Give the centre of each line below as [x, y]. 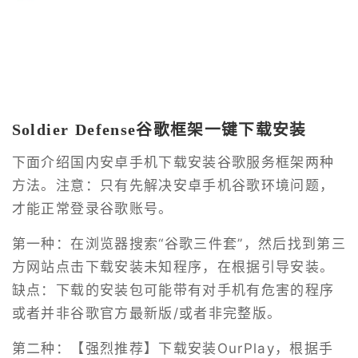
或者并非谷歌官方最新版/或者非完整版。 [147, 314]
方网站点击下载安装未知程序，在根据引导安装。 [173, 267]
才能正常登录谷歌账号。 [92, 209]
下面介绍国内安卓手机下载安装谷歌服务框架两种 [173, 163]
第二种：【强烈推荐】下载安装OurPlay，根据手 [173, 348]
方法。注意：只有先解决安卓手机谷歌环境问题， [173, 186]
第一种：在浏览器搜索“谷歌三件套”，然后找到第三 [179, 244]
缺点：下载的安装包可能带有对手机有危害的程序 [173, 290]
